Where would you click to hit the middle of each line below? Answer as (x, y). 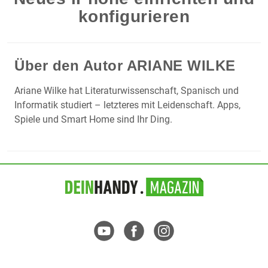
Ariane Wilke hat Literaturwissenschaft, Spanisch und (127, 91)
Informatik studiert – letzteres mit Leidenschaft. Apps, (127, 105)
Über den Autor (71, 66)
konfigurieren (134, 17)
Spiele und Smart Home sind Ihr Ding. (93, 120)
